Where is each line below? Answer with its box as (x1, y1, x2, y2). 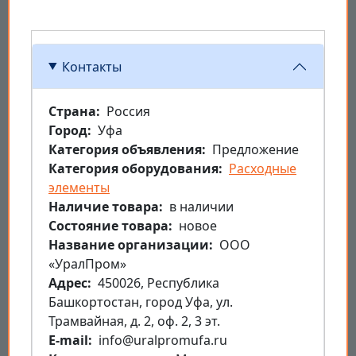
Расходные (229, 159, 296, 177)
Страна (48, 102, 96, 120)
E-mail (48, 331, 88, 349)
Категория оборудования (48, 159, 219, 177)
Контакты (61, 57, 122, 75)
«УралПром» (48, 254, 126, 273)
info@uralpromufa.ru (99, 331, 227, 349)
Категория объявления (48, 140, 202, 158)
